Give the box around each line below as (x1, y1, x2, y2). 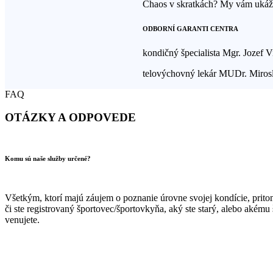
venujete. (5, 214, 40, 225)
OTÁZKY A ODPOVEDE (5, 111, 136, 124)
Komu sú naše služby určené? (5, 155, 91, 163)
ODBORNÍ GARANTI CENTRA (142, 24, 238, 32)
